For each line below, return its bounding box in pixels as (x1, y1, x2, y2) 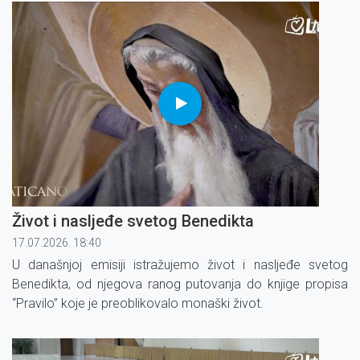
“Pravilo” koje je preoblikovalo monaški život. (12, 295, 264, 311)
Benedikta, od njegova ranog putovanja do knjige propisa (12, 276, 348, 292)
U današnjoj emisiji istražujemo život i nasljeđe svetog (12, 256, 348, 272)
